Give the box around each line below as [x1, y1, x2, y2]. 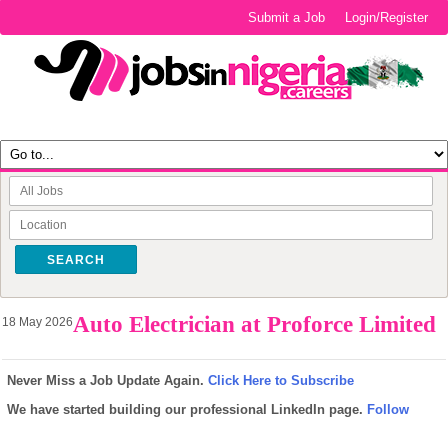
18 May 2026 [2, 315, 73, 329]
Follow [367, 402, 409, 417]
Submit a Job [248, 10, 326, 25]
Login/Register [345, 10, 429, 25]
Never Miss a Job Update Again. [7, 373, 208, 388]
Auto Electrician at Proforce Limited [73, 312, 436, 337]
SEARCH [47, 252, 105, 267]
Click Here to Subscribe [208, 373, 354, 388]
